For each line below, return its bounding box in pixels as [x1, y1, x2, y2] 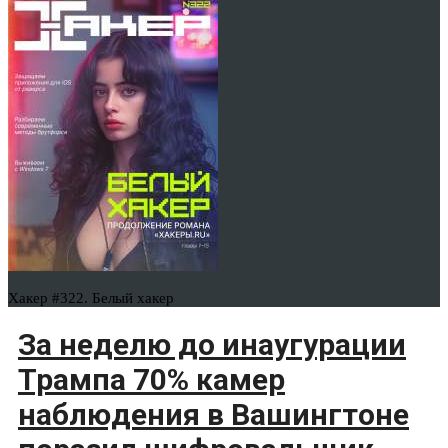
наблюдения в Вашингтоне [18, 397, 409, 433]
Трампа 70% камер [18, 362, 285, 398]
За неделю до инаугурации [18, 327, 406, 363]
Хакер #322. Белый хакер [8, 290, 174, 307]
